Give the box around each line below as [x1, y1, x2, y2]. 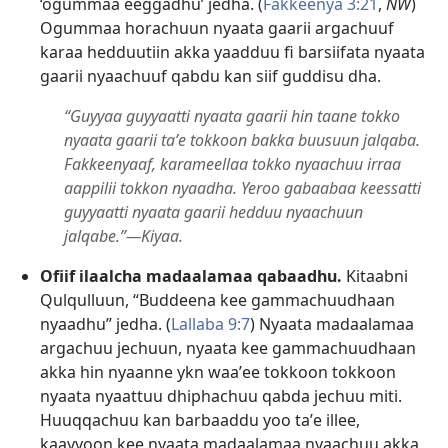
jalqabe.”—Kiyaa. [64, 225, 183, 248]
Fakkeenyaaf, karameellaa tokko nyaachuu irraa [64, 153, 401, 176]
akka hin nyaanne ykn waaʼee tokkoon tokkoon [40, 361, 396, 384]
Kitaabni [342, 265, 408, 288]
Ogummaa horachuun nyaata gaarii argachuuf [40, 17, 394, 40]
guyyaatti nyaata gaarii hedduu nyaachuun [64, 201, 363, 224]
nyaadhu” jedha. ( [40, 313, 171, 336]
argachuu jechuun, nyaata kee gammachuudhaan [40, 337, 416, 360]
